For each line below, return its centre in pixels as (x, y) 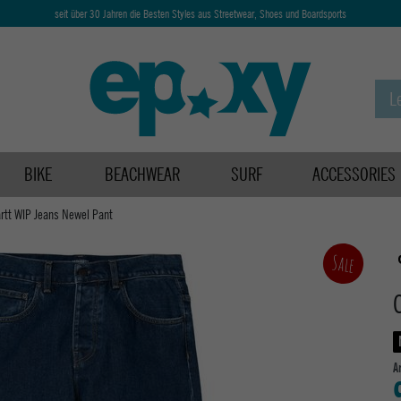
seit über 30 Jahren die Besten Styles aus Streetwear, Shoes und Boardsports (200, 13)
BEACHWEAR (143, 175)
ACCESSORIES (354, 175)
